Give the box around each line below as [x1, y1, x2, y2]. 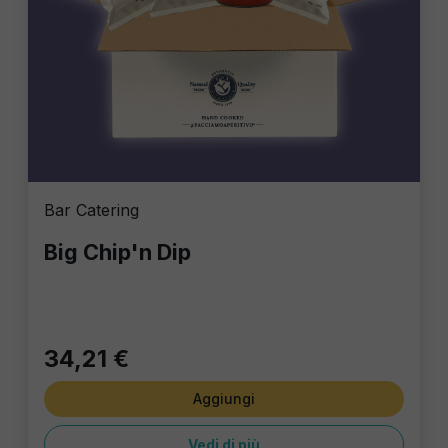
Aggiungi [193, 390, 255, 408]
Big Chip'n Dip [44, 239, 191, 266]
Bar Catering [44, 200, 139, 221]
